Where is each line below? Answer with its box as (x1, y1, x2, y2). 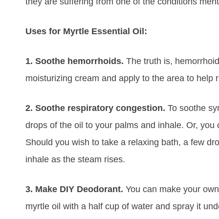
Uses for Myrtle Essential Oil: (25, 26, 147, 37)
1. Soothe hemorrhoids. (25, 56, 126, 66)
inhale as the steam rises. (25, 154, 125, 165)
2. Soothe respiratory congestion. (25, 103, 168, 113)
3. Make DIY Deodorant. (25, 184, 126, 195)
